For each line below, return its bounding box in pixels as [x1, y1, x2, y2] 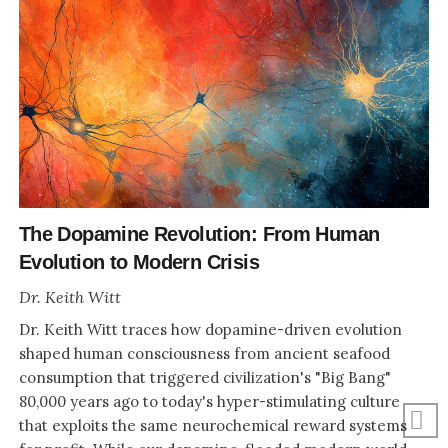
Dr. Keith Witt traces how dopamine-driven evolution [18, 320, 402, 340]
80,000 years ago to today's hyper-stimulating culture [18, 392, 400, 412]
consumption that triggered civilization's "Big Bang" [18, 368, 391, 388]
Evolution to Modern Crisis [18, 251, 259, 274]
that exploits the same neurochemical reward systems [18, 416, 407, 436]
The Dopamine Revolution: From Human [18, 223, 380, 246]
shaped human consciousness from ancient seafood [18, 344, 390, 364]
